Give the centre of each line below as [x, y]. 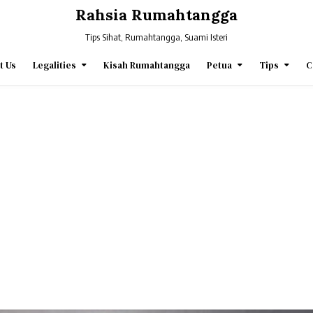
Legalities [54, 65]
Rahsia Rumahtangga [156, 15]
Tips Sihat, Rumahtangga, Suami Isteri [156, 37]
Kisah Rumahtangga [146, 65]
